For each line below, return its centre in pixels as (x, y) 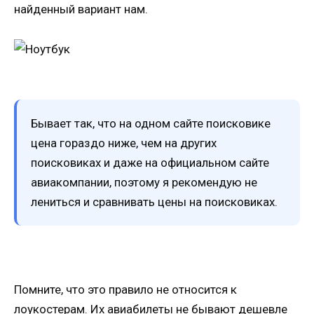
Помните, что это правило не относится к (125, 289)
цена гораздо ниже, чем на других (124, 143)
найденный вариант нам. (81, 9)
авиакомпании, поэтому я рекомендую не (144, 182)
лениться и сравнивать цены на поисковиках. (154, 202)
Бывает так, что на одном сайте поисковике (151, 123)
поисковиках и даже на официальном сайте (150, 162)
